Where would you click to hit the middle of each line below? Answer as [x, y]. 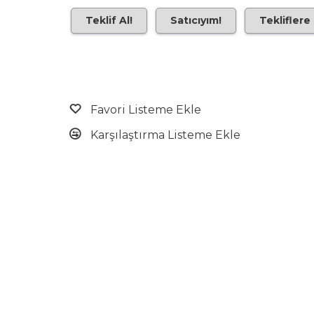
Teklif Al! [109, 21]
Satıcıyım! [196, 21]
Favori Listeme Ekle [146, 109]
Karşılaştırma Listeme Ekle [165, 135]
